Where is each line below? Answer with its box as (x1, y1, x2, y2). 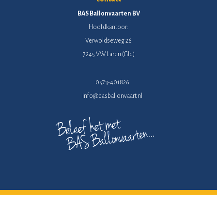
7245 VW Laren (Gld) (82, 50, 135, 58)
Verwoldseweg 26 (85, 37, 132, 44)
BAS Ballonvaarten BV (77, 10, 140, 17)
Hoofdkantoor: (89, 23, 128, 31)
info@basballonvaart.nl (82, 92, 142, 99)
